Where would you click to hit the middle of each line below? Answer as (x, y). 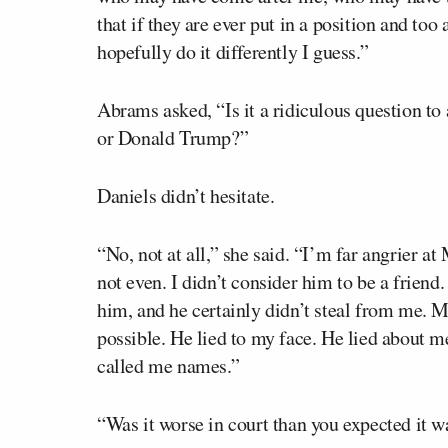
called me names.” (168, 365)
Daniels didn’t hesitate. (186, 195)
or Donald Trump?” (173, 137)
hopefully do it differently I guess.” (233, 51)
